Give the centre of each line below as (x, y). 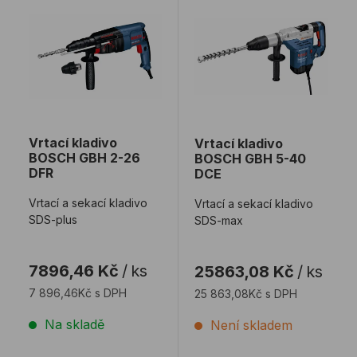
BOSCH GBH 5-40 (250, 159)
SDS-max (218, 221)
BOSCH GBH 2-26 (84, 158)
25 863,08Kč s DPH (245, 294)
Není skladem (251, 326)
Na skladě (75, 325)
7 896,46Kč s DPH (78, 293)
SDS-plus (53, 220)
